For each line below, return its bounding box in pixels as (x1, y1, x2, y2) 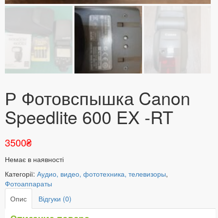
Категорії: (5, 169, 37, 179)
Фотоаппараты (5, 179, 52, 188)
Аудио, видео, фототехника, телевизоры (37, 169, 166, 179)
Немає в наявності (5, 154, 64, 164)
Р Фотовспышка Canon (5, 85, 190, 110)
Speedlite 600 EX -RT (5, 104, 173, 129)
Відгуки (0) (38, 194, 72, 203)
